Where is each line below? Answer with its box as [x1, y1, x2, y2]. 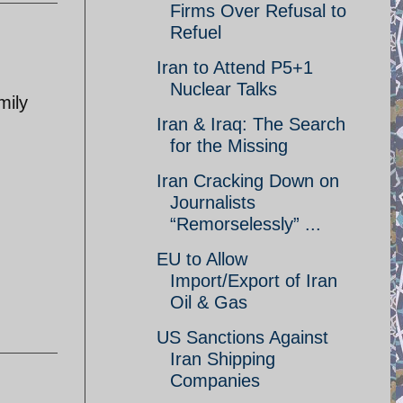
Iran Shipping [170, 349, 275, 369]
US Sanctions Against [157, 327, 328, 347]
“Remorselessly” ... [170, 214, 321, 234]
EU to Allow [157, 249, 247, 269]
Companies [170, 371, 260, 390]
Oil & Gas [170, 292, 247, 312]
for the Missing [170, 136, 288, 156]
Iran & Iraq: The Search [157, 114, 345, 134]
